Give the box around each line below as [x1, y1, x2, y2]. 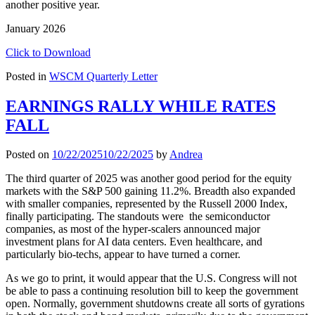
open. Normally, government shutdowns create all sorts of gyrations [6, 297, 304, 310]
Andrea [169, 148, 202, 161]
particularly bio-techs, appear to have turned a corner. [6, 248, 240, 261]
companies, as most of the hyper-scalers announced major [6, 223, 260, 236]
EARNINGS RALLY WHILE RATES [6, 96, 276, 115]
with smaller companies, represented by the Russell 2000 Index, [6, 198, 288, 210]
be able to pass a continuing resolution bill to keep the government [6, 285, 298, 297]
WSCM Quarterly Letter [49, 70, 157, 82]
